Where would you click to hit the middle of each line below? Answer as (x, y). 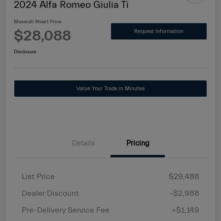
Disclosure (25, 52)
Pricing (138, 144)
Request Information (159, 31)
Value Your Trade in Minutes (110, 89)
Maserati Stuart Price (37, 22)
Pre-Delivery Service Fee (66, 210)
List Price (38, 177)
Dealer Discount (50, 194)
